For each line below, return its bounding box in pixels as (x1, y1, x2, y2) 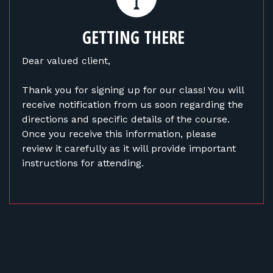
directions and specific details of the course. (22, 113, 230, 125)
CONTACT (18, 30, 72, 51)
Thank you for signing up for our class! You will (22, 84, 244, 96)
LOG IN (18, 71, 58, 91)
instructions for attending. (22, 157, 144, 169)
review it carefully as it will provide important (22, 143, 236, 154)
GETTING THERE (82, 26, 185, 49)
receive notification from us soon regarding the (22, 99, 243, 110)
